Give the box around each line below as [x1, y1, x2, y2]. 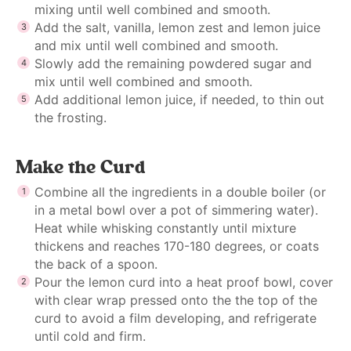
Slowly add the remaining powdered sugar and [34, 55, 312, 71]
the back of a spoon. [34, 255, 157, 272]
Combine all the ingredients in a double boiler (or [34, 183, 326, 200]
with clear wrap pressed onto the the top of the [34, 291, 317, 308]
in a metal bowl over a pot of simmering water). [34, 201, 318, 218]
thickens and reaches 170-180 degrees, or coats [34, 237, 319, 254]
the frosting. [34, 109, 107, 125]
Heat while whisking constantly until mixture [34, 219, 296, 236]
